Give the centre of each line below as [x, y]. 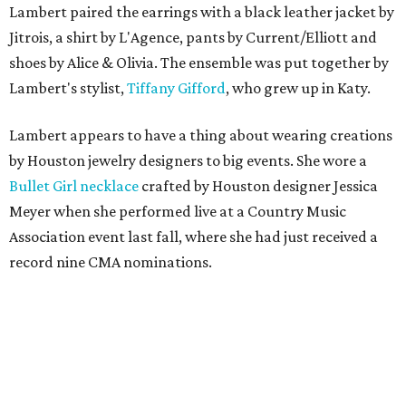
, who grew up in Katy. [298, 88]
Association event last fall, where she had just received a [193, 237]
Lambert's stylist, [67, 88]
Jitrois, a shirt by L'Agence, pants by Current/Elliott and [193, 37]
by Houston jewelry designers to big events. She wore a [188, 160]
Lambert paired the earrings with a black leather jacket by [202, 12]
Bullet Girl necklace [74, 186]
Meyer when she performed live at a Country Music [178, 211]
